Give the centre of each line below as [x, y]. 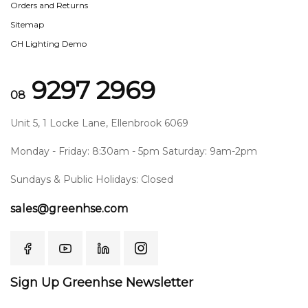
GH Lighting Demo [48, 44]
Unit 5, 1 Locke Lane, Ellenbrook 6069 [99, 123]
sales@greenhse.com [69, 209]
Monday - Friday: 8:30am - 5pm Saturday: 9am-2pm [134, 151]
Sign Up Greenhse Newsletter [102, 283]
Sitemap [27, 24]
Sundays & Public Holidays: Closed [92, 179]
